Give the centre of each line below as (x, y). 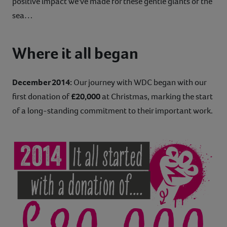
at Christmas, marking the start (157, 96)
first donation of (42, 96)
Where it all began (75, 53)
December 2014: (42, 82)
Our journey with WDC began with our (139, 82)
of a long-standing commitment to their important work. (112, 110)
